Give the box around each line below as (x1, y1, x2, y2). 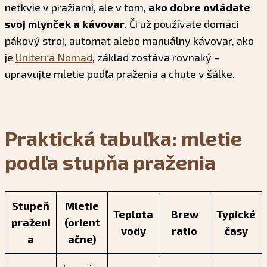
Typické (216, 207, 256, 221)
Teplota (113, 207, 153, 221)
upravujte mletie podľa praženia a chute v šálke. (5, 67, 235, 81)
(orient (64, 215, 100, 229)
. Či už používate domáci (125, 17, 239, 31)
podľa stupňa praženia (5, 150, 216, 175)
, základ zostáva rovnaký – (92, 51, 220, 64)
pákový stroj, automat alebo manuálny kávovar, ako (5, 34, 254, 48)
